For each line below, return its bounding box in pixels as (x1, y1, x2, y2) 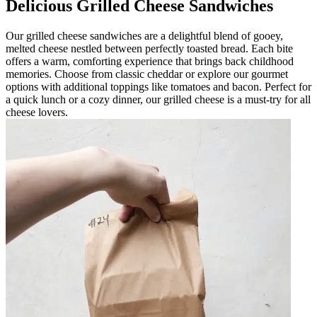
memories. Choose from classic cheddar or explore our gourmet (6, 67, 288, 80)
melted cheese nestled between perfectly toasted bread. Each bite (6, 42, 293, 54)
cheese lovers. (6, 105, 68, 118)
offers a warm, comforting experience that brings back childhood (6, 54, 294, 67)
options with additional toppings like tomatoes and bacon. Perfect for (6, 80, 311, 93)
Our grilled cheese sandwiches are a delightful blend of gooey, (6, 29, 283, 42)
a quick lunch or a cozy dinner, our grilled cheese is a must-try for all (6, 93, 311, 105)
